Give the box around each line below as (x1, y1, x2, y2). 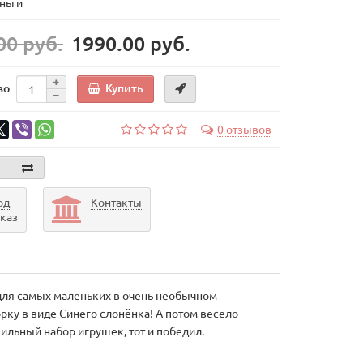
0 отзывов (216, 122, 271, 137)
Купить (105, 79, 143, 96)
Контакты (91, 194, 142, 210)
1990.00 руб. (71, 30, 190, 57)
